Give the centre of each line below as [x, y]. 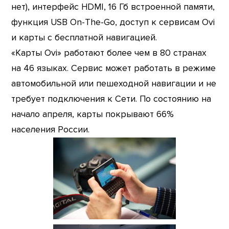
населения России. [51, 130]
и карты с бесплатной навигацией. [84, 38]
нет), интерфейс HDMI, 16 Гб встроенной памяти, [113, 7]
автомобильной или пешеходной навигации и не [114, 84]
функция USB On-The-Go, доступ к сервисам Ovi [113, 22]
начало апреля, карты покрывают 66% [93, 114]
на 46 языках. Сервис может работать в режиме [114, 68]
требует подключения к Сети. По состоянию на [111, 99]
